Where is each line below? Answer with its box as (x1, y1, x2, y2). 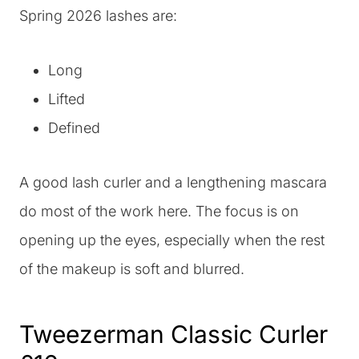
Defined (48, 119, 100, 136)
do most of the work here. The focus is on (19, 202, 299, 220)
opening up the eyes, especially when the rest (19, 231, 325, 248)
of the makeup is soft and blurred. (19, 260, 244, 277)
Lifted (48, 90, 85, 107)
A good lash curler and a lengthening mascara (19, 173, 327, 191)
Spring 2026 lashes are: (19, 6, 177, 24)
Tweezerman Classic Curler (19, 319, 328, 349)
